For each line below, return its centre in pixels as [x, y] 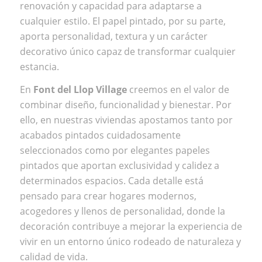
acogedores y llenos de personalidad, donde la [122, 211]
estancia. [39, 66]
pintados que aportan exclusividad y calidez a [119, 166]
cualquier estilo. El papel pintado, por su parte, [123, 21]
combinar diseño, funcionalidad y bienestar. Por [125, 105]
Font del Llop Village [79, 90]
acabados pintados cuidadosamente [100, 135]
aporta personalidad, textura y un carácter [113, 36]
